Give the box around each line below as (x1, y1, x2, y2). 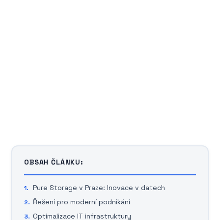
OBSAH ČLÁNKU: (24, 158, 83, 166)
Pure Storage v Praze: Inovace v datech (33, 183, 165, 192)
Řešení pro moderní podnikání (33, 197, 130, 206)
